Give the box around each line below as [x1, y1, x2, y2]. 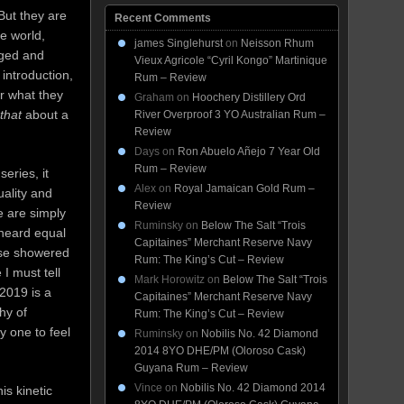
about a [25, 106, 69, 122]
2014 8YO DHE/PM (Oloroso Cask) [134, 344, 306, 357]
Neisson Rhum [241, 37, 314, 50]
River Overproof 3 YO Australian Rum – [134, 108, 326, 121]
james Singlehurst [134, 37, 223, 50]
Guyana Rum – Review [134, 362, 248, 374]
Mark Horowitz [134, 273, 205, 286]
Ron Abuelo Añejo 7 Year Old [178, 145, 320, 158]
